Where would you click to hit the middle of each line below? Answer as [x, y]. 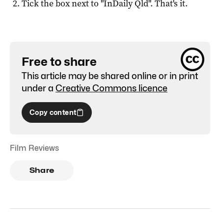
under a [38, 88]
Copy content [53, 112]
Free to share [59, 61]
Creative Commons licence [111, 88]
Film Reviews [34, 148]
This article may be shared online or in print [110, 76]
